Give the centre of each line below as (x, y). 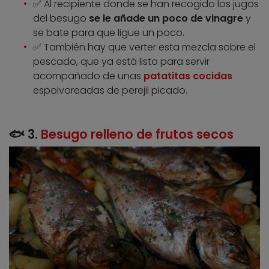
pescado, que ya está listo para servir (121, 61)
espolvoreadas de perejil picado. (110, 90)
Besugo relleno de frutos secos (137, 134)
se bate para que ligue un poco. (109, 32)
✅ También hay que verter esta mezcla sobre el (144, 47)
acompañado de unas (88, 76)
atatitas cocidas (191, 76)
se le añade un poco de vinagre (166, 18)
